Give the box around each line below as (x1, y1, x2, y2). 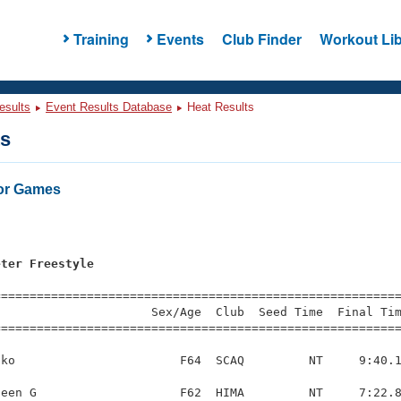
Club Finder (221, 28, 302, 49)
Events (156, 28, 204, 49)
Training (73, 28, 129, 49)
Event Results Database (46, 100, 172, 114)
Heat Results (183, 100, 254, 114)
